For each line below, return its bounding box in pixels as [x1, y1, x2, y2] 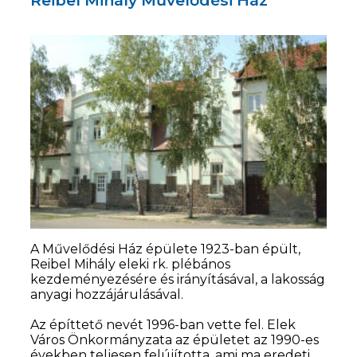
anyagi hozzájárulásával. [30, 287, 184, 303]
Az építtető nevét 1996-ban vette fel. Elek [30, 317, 296, 333]
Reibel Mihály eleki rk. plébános [30, 257, 231, 273]
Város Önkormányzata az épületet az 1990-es [30, 332, 320, 348]
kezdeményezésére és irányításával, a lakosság [30, 272, 326, 288]
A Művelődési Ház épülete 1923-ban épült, [30, 241, 301, 257]
